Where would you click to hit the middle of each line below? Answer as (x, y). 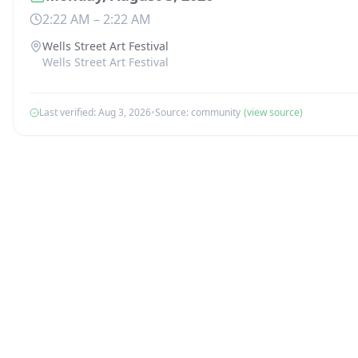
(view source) (273, 112)
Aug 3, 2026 (125, 112)
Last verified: (69, 112)
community (216, 112)
